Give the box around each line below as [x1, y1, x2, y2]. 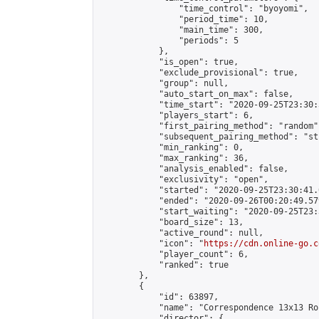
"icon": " [99, 239, 204, 249]
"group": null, [99, 78, 229, 88]
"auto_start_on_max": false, [99, 89, 293, 99]
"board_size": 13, [99, 217, 244, 227]
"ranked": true [99, 260, 229, 270]
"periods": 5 [99, 36, 239, 46]
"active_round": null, [99, 228, 263, 238]
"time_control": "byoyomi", [99, 4, 308, 14]
